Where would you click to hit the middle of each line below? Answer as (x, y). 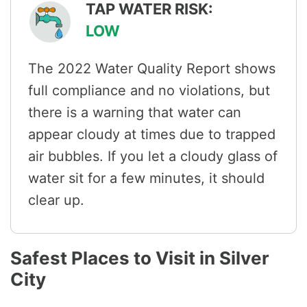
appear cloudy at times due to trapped (152, 135)
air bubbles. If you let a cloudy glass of (153, 157)
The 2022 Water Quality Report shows (152, 69)
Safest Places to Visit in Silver (140, 258)
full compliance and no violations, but (149, 91)
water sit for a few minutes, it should (146, 179)
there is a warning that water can (135, 113)
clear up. (56, 200)
